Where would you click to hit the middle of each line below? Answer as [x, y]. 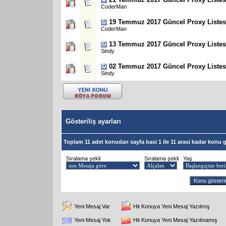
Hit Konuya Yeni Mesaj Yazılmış [172, 206]
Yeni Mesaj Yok [93, 220]
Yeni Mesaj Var [92, 206]
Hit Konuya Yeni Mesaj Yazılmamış [175, 220]
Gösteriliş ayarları [93, 121]
